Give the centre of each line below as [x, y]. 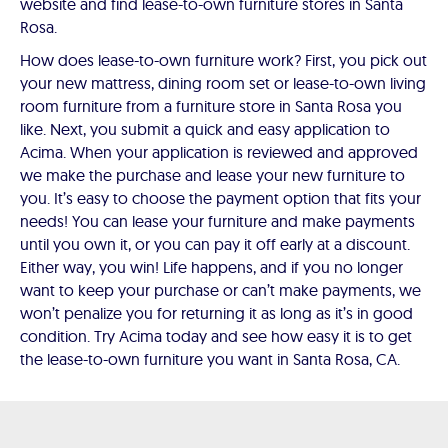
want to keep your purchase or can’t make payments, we [220, 290]
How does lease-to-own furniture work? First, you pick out [223, 60]
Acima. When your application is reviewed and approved [219, 152]
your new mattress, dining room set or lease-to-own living [223, 83]
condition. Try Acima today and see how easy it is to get [216, 336]
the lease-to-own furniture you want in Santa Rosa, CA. [210, 359]
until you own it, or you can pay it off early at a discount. [215, 244]
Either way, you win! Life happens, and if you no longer [211, 267]
